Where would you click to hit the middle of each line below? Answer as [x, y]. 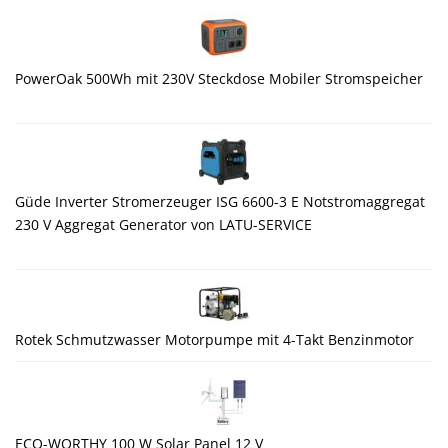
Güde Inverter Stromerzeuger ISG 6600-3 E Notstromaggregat [220, 202]
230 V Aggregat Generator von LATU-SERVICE [163, 225]
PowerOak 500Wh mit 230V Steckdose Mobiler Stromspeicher [219, 79]
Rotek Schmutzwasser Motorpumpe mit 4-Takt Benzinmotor [214, 340]
